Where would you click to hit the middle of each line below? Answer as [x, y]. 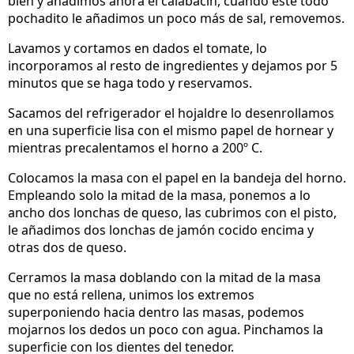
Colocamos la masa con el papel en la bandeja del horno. [177, 177]
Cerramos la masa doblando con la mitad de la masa [164, 277]
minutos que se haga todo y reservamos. [130, 83]
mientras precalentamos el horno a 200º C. [135, 147]
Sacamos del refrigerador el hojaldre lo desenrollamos [171, 113]
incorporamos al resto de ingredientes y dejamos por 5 [173, 65]
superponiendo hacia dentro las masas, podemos [156, 312]
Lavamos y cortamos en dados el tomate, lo [137, 48]
